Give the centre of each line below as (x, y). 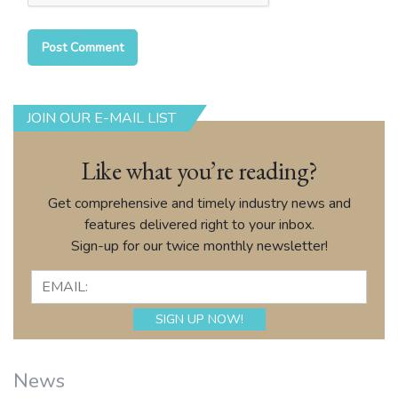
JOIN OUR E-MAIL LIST (101, 119)
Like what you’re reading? (199, 171)
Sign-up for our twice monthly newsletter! (199, 247)
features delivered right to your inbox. (199, 225)
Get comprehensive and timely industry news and (199, 204)
